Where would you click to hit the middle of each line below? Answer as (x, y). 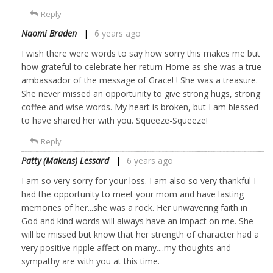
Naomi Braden (49, 33)
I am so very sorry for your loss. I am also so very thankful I (139, 180)
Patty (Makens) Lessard (65, 160)
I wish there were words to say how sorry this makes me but (141, 53)
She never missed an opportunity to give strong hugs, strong (141, 93)
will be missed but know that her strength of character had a (140, 234)
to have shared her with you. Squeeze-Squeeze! (115, 120)
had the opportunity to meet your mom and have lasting (133, 194)
